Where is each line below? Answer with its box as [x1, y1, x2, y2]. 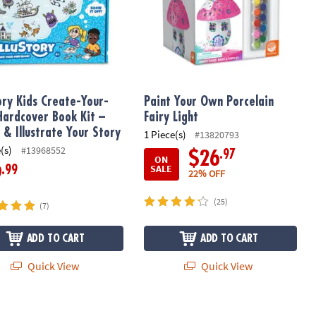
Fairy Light [143, 111, 198, 124]
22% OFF [188, 167, 225, 181]
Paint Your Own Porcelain [143, 95, 274, 109]
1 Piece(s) [143, 127, 186, 141]
